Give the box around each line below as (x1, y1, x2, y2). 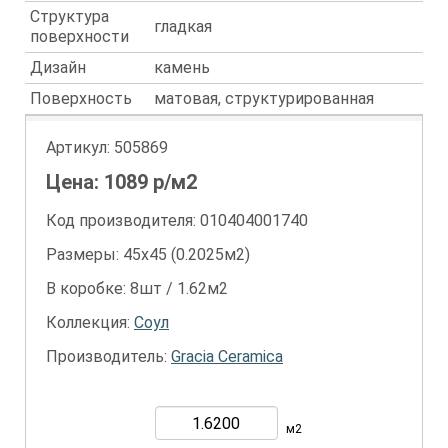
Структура (30, 7, 109, 26)
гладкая (154, 17, 212, 36)
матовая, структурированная (154, 89, 374, 108)
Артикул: (46, 138, 114, 157)
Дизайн (30, 58, 86, 77)
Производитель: (46, 347, 171, 366)
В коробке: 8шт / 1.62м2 (46, 279, 228, 298)
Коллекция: (46, 313, 134, 332)
